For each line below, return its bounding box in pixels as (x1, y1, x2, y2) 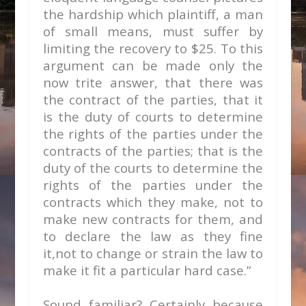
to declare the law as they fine (42, 227, 264, 245)
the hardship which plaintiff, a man (42, 5, 264, 23)
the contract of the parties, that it (42, 91, 264, 108)
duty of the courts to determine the (42, 159, 264, 176)
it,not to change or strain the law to (42, 245, 264, 262)
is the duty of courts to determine (42, 108, 264, 125)
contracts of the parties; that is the (42, 142, 264, 159)
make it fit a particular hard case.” (42, 262, 251, 279)
